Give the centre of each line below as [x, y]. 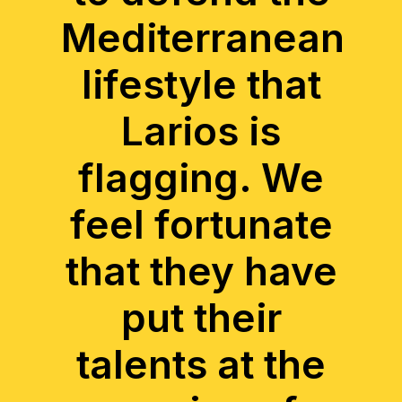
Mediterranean [202, 38]
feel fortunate [201, 224]
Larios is [201, 131]
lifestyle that [201, 84]
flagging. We [201, 178]
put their [201, 318]
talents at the [201, 364]
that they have [201, 271]
